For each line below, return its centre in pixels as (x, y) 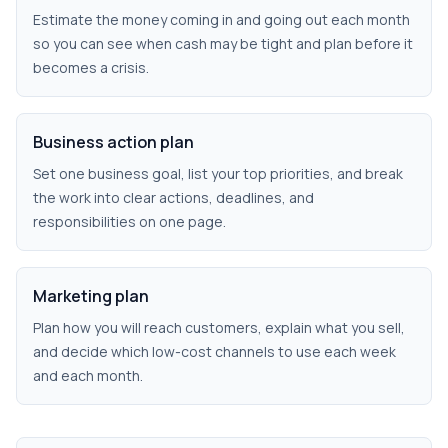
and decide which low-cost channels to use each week (214, 351)
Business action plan (113, 142)
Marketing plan (91, 296)
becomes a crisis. (91, 67)
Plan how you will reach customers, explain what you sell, (219, 327)
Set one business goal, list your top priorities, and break (218, 173)
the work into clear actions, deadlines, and (173, 197)
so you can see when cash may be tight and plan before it (223, 43)
